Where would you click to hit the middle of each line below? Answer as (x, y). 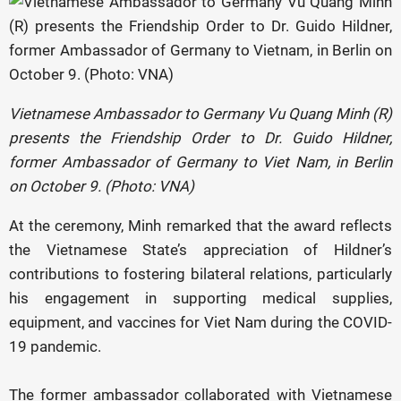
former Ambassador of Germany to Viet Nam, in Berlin (200, 162)
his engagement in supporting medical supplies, (200, 298)
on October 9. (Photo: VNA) (102, 186)
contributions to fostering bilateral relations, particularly (200, 274)
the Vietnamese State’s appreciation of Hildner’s (200, 250)
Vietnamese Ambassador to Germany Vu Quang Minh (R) (200, 114)
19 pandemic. (55, 346)
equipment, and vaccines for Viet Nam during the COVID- (200, 322)
